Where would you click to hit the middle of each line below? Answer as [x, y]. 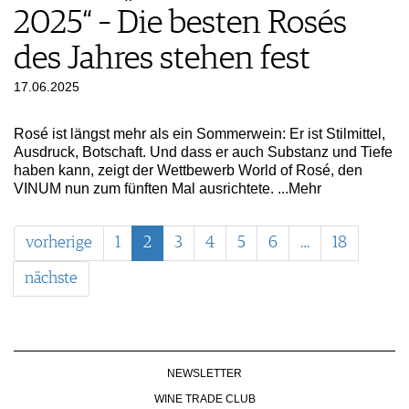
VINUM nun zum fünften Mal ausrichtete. [146, 188]
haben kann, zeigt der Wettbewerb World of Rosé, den [188, 170]
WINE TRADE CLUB [204, 399]
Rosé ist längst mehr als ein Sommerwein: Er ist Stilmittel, [199, 133]
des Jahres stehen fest [162, 59]
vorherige [59, 242]
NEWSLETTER [204, 373]
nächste [51, 278]
